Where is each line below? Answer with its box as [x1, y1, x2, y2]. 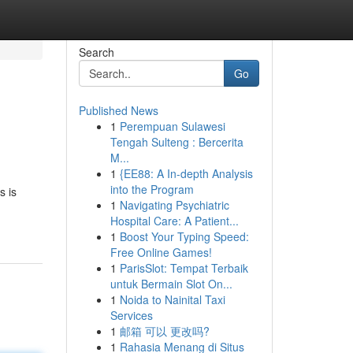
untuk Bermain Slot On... [110, 276, 232, 292]
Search [78, 44, 114, 60]
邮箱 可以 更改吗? [119, 323, 210, 339]
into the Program [110, 181, 194, 197]
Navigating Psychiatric [119, 197, 229, 213]
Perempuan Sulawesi [119, 118, 225, 134]
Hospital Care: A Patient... [110, 213, 239, 229]
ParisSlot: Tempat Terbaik [119, 260, 248, 276]
